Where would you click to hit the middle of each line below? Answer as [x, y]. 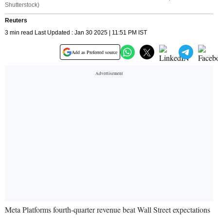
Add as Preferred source [94, 52]
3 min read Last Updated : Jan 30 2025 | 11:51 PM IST [76, 33]
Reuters [16, 21]
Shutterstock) [22, 5]
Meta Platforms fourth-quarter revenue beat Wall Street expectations [108, 210]
